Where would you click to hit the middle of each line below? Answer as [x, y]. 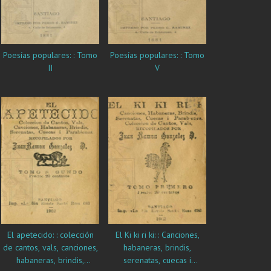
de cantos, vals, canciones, [50, 247]
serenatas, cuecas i [157, 260]
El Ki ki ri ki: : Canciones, [157, 234]
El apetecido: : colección [50, 234]
